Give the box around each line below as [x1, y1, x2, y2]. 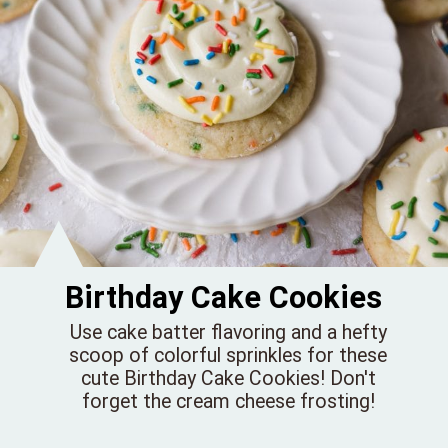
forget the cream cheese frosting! [81, 390, 375, 414]
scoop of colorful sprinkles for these [69, 344, 388, 368]
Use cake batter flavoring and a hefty [69, 321, 387, 345]
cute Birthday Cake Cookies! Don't [80, 367, 376, 391]
